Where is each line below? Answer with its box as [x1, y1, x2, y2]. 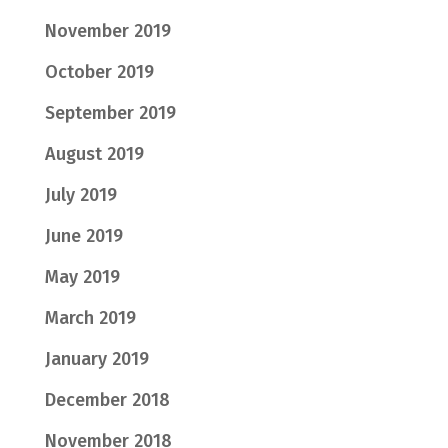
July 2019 [44, 184, 117, 207]
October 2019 [44, 61, 154, 84]
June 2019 [44, 225, 123, 248]
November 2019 [44, 20, 171, 43]
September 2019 [44, 102, 176, 125]
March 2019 [44, 307, 136, 330]
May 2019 [44, 266, 120, 289]
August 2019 [44, 143, 144, 166]
